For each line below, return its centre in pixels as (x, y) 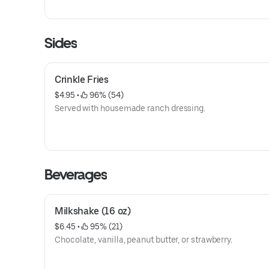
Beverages (76, 174)
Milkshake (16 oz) (93, 211)
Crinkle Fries (82, 80)
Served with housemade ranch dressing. (130, 108)
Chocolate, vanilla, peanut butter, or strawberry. (144, 240)
